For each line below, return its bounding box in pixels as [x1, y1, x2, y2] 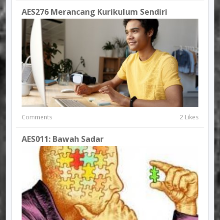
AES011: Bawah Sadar [22, 134, 104, 144]
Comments [22, 113, 52, 121]
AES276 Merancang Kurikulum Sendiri [22, 6, 167, 17]
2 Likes [180, 113, 198, 121]
